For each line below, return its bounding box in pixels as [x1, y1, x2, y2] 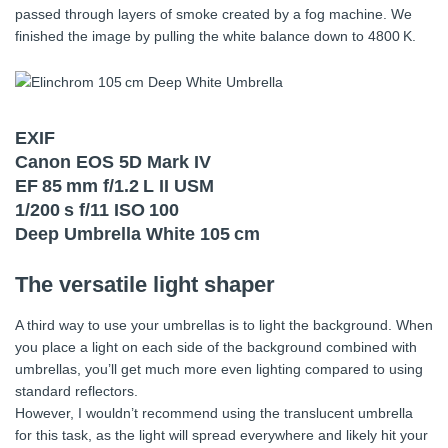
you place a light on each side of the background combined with [15, 339, 417, 356]
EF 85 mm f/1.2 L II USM [15, 176, 214, 197]
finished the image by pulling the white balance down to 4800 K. [15, 27, 416, 44]
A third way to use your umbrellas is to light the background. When [15, 317, 433, 334]
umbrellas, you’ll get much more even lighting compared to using [15, 361, 423, 378]
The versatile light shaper [15, 272, 275, 298]
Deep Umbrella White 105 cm [15, 224, 260, 245]
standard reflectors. [15, 383, 138, 400]
